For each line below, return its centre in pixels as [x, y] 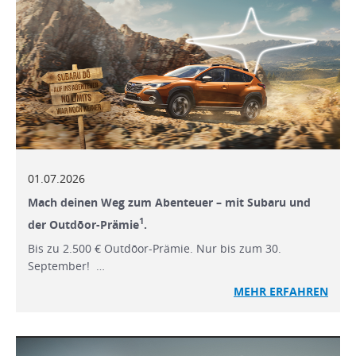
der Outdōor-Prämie [83, 224]
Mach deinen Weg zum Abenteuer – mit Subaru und [169, 202]
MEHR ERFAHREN [281, 291]
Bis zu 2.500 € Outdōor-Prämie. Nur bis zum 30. [155, 248]
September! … [66, 265]
